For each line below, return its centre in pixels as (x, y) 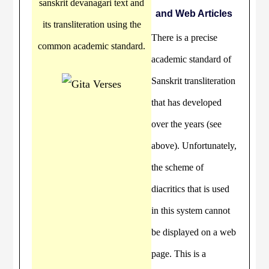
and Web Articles (194, 14)
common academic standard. (92, 46)
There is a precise (185, 38)
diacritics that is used (191, 189)
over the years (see (187, 124)
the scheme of (178, 167)
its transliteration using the (92, 24)
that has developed (187, 102)
